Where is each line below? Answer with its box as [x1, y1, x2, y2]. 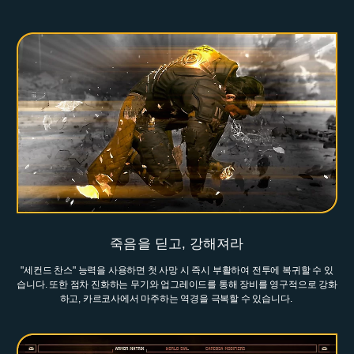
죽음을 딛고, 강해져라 [110, 235, 244, 251]
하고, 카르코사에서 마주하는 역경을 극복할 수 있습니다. [59, 292, 295, 304]
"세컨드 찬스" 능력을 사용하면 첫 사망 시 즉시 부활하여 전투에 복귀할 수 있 [21, 264, 333, 276]
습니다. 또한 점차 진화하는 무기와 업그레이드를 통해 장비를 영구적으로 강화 [17, 278, 337, 290]
